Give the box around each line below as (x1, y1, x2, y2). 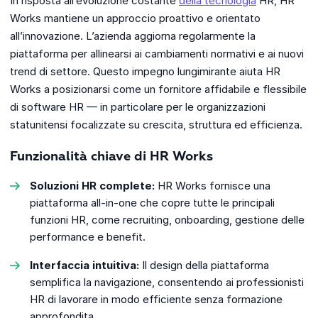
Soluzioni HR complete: (30, 179, 155, 193)
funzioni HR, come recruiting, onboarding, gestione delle (30, 213, 305, 227)
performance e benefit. (30, 230, 146, 244)
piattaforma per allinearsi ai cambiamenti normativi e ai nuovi (10, 47, 304, 61)
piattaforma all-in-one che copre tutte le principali (30, 196, 275, 210)
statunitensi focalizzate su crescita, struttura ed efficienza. (10, 118, 302, 132)
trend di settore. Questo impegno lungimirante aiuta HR (10, 65, 280, 79)
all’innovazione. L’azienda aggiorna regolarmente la (10, 29, 256, 43)
